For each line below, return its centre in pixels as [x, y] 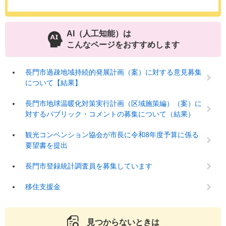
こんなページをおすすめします [123, 45]
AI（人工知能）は [99, 34]
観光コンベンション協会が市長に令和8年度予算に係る [112, 135]
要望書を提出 [46, 146]
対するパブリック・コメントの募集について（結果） [110, 114]
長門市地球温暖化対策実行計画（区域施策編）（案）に [114, 104]
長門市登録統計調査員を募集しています [89, 166]
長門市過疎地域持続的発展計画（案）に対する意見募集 [114, 72]
